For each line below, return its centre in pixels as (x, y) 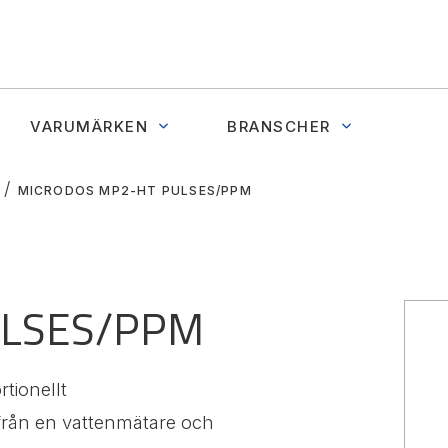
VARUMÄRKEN (89, 126)
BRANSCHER (279, 126)
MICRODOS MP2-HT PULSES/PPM (134, 190)
